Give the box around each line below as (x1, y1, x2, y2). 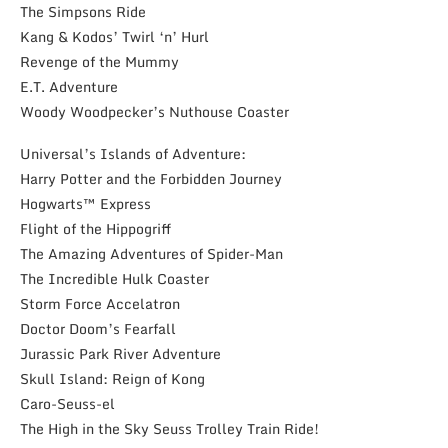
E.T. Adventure (20, 74, 118, 98)
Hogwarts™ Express (20, 191, 151, 215)
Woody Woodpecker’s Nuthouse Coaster (20, 99, 289, 123)
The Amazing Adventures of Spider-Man (20, 241, 283, 265)
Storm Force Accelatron (20, 291, 180, 315)
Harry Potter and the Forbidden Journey (20, 166, 282, 190)
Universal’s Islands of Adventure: (20, 141, 246, 165)
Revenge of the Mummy (20, 49, 179, 73)
